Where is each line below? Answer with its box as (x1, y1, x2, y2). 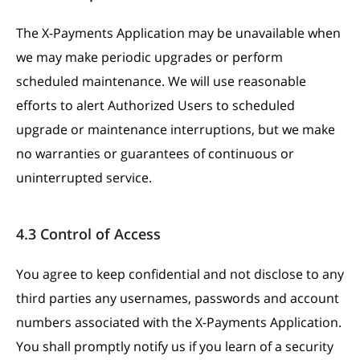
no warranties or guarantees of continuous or (16, 145, 294, 162)
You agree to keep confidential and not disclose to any (16, 265, 344, 283)
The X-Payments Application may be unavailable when (16, 24, 341, 42)
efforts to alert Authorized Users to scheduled (16, 96, 295, 114)
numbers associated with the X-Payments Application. (16, 313, 342, 331)
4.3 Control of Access (16, 224, 161, 243)
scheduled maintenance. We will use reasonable (16, 72, 306, 90)
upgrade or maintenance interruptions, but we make (16, 121, 335, 138)
